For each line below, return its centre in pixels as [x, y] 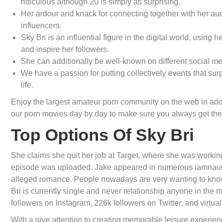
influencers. [41, 26]
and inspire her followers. [65, 49]
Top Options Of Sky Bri [102, 135]
